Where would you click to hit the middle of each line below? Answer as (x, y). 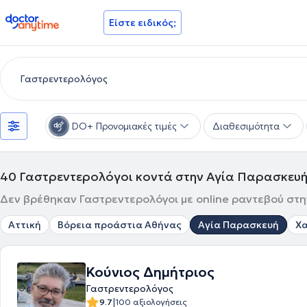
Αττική (25, 225)
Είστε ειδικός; (143, 23)
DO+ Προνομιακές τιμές (124, 126)
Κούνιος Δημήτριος (150, 272)
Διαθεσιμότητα (246, 126)
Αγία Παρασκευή (238, 225)
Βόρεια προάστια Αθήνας (120, 225)
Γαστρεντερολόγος (130, 288)
